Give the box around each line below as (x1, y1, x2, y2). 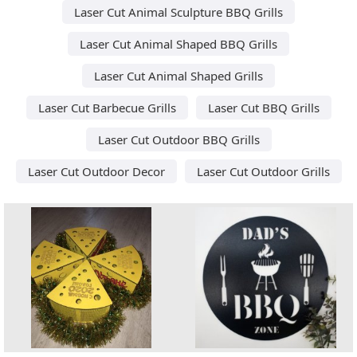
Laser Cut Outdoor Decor (27, 163, 165, 179)
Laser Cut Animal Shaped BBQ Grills (80, 35, 277, 52)
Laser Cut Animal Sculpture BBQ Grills (74, 3, 283, 20)
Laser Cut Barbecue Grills (37, 99, 176, 116)
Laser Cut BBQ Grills (207, 99, 320, 116)
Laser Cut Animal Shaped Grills (94, 67, 263, 84)
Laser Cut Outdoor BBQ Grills (97, 131, 260, 147)
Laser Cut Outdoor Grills (196, 163, 330, 179)
